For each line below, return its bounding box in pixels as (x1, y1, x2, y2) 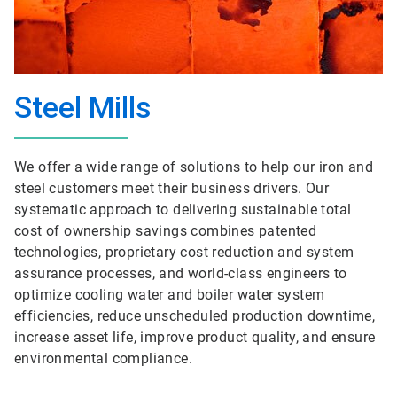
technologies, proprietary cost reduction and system (14, 244, 354, 261)
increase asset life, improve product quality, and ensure (14, 329, 376, 346)
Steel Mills (14, 90, 152, 125)
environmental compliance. (14, 350, 192, 367)
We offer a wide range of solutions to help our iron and (14, 159, 373, 175)
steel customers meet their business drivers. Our (14, 180, 330, 197)
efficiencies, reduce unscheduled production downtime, (14, 307, 376, 324)
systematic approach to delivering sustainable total (14, 201, 352, 218)
